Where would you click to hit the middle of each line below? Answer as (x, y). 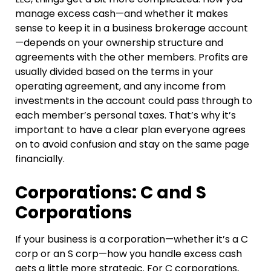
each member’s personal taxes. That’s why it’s (126, 116)
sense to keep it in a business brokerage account (132, 28)
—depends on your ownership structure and (119, 43)
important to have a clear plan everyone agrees (130, 130)
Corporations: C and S (111, 193)
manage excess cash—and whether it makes (122, 14)
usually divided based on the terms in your (114, 72)
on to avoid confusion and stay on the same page (132, 145)
